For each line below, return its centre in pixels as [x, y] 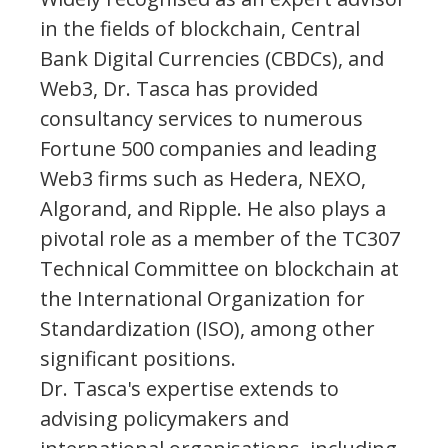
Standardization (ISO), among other [207, 328]
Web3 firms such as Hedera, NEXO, [203, 178]
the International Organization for [202, 298]
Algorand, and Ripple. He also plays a [213, 208]
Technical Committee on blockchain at [219, 268]
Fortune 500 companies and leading [208, 148]
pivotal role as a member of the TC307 [220, 238]
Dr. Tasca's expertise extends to [189, 388]
